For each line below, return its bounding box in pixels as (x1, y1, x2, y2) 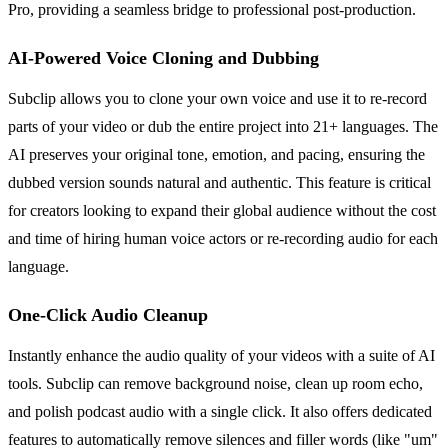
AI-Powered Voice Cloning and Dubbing (8, 47, 319, 68)
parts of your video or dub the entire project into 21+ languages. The (8, 117, 438, 135)
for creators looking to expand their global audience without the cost (8, 201, 436, 219)
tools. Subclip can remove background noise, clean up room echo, (8, 374, 423, 392)
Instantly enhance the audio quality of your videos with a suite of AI (8, 346, 435, 364)
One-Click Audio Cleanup (8, 304, 208, 325)
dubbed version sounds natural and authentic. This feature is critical (8, 173, 431, 191)
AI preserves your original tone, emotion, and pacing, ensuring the (8, 145, 425, 163)
